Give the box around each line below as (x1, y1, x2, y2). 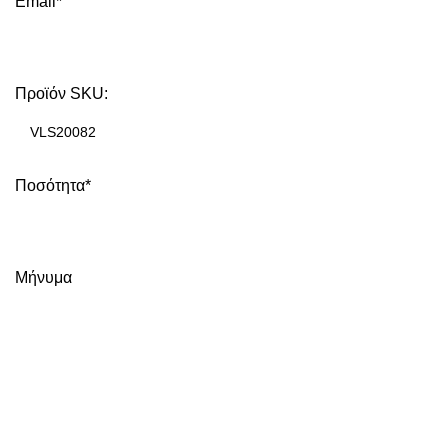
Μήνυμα (15, 269, 72, 287)
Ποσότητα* (15, 177, 91, 195)
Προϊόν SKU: (15, 85, 108, 103)
